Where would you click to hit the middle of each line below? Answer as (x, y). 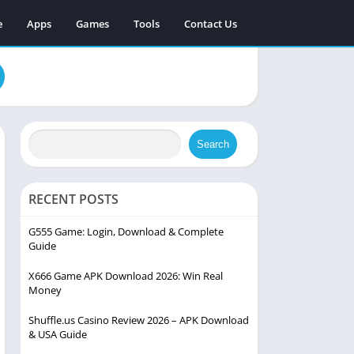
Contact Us (211, 23)
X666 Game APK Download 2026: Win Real (126, 276)
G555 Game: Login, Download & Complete (126, 232)
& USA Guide (58, 335)
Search (213, 144)
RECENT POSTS (73, 200)
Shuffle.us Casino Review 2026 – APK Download (139, 320)
